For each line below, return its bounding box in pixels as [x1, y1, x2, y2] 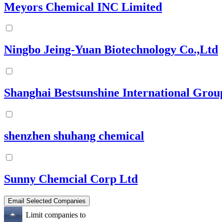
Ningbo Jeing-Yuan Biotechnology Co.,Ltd [4, 43, 218, 56]
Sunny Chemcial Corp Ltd [4, 172, 138, 185]
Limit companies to [26, 210, 86, 219]
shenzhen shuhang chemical [4, 129, 144, 143]
